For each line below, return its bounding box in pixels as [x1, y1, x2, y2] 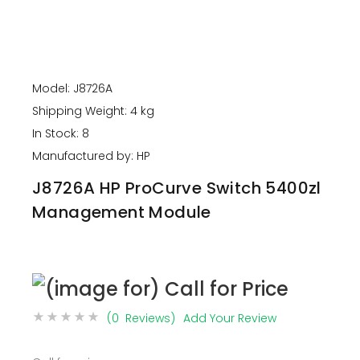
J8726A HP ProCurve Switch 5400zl [32, 177, 321, 199]
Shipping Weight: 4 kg [32, 103, 154, 119]
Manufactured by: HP [32, 148, 150, 164]
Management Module [32, 201, 211, 223]
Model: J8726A [32, 80, 112, 96]
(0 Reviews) [107, 310, 175, 327]
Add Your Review [183, 310, 276, 327]
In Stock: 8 [32, 125, 89, 141]
